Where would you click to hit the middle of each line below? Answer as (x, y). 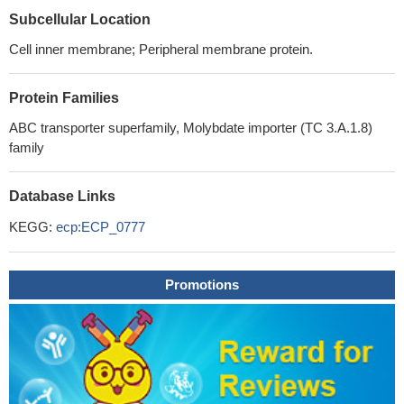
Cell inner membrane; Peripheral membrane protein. (161, 49)
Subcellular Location (80, 19)
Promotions (202, 285)
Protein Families (64, 98)
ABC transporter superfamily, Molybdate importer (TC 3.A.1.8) (191, 128)
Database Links (62, 196)
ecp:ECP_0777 (101, 227)
